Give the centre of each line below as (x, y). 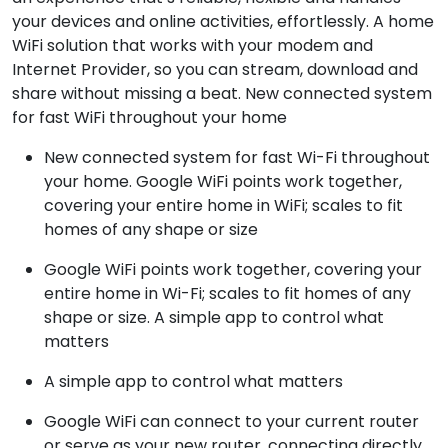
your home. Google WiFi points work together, (223, 181)
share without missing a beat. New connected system (222, 93)
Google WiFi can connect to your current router (231, 421)
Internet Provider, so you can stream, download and (215, 69)
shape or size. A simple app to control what (214, 317)
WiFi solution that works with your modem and (192, 45)
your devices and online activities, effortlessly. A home (223, 21)
